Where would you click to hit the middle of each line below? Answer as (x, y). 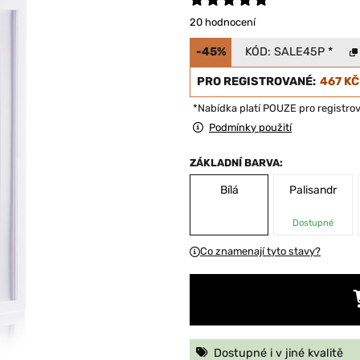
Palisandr (313, 190)
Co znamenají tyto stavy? (260, 251)
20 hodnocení (223, 22)
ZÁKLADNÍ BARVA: (236, 163)
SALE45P (299, 52)
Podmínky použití (250, 127)
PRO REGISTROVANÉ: (258, 82)
